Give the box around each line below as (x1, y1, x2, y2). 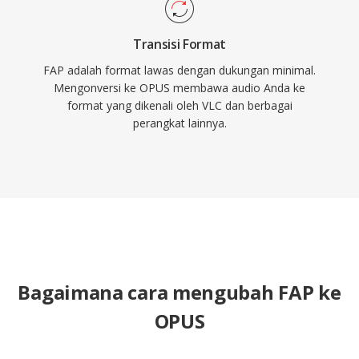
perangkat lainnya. (132, 115, 227, 131)
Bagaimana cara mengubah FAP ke (18, 279, 341, 305)
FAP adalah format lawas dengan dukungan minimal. (43, 63, 316, 78)
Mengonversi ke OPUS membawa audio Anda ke (54, 80, 305, 95)
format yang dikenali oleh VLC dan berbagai (67, 98, 292, 113)
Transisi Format (132, 35, 227, 53)
